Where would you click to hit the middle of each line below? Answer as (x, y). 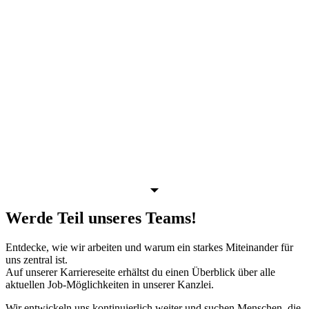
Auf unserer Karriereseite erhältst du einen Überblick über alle (140, 272)
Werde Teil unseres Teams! (101, 218)
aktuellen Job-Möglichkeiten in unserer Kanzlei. (110, 285)
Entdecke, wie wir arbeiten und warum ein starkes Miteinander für (149, 248)
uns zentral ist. (37, 260)
